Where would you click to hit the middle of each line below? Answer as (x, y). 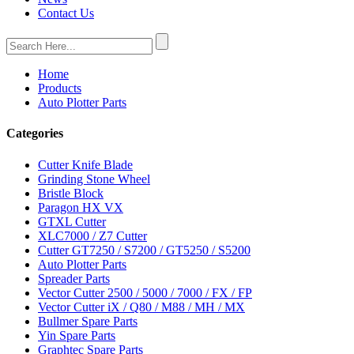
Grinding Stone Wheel (94, 179)
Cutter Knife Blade (85, 164)
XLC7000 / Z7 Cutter (92, 235)
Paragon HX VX (81, 207)
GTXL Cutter (72, 221)
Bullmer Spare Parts (88, 321)
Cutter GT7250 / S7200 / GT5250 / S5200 (144, 250)
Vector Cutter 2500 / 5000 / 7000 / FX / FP (145, 292)
